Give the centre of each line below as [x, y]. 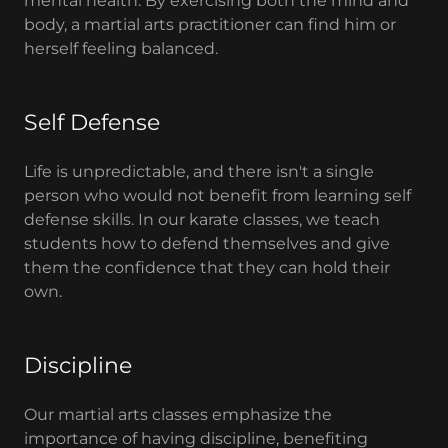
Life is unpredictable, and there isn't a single [199, 172]
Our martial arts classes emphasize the [178, 415]
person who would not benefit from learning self [217, 196]
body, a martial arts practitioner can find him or [210, 25]
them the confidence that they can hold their [207, 268]
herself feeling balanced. [121, 49]
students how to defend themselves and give [207, 244]
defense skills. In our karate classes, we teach [202, 220]
